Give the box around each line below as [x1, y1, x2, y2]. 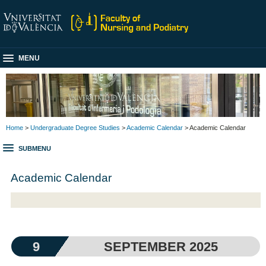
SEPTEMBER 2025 [103, 239, 218, 254]
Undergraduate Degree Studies [30, 123, 120, 131]
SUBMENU [18, 145, 51, 153]
